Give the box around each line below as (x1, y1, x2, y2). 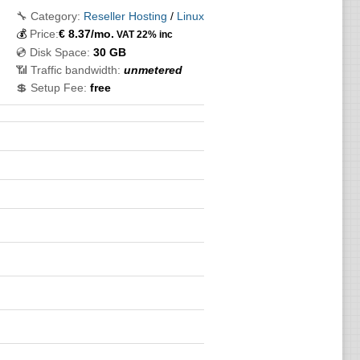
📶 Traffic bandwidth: (15, 63, 121, 76)
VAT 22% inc (113, 29, 173, 39)
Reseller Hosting (83, 10, 167, 22)
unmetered (123, 63, 182, 76)
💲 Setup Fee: (15, 81, 87, 94)
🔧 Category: (15, 10, 80, 22)
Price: (29, 27, 59, 40)
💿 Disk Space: (15, 46, 90, 59)
